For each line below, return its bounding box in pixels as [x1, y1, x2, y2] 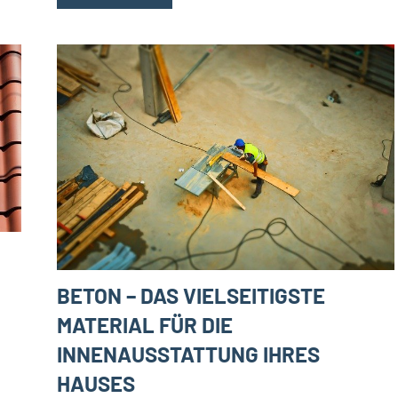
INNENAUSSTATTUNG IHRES [57, 340, 320, 367]
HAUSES [57, 370, 135, 396]
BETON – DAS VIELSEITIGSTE [57, 282, 325, 308]
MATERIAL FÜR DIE [57, 311, 233, 338]
